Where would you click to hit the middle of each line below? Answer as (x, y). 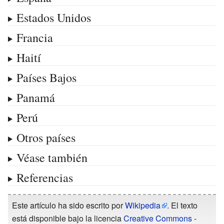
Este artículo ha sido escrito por (68, 205)
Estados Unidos (53, 17)
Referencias (44, 177)
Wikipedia (143, 205)
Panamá (35, 97)
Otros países (46, 137)
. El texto (182, 205)
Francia (34, 37)
